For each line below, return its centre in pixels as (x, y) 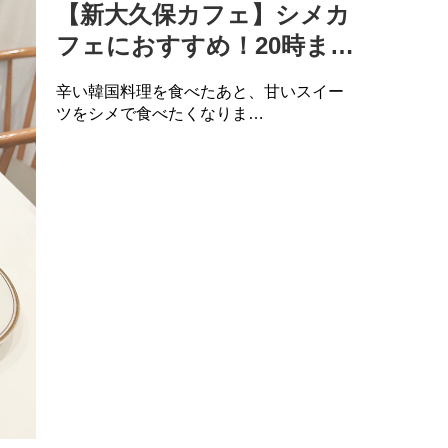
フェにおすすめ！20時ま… (204, 45)
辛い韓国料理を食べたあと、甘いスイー (199, 91)
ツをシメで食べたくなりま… (159, 113)
